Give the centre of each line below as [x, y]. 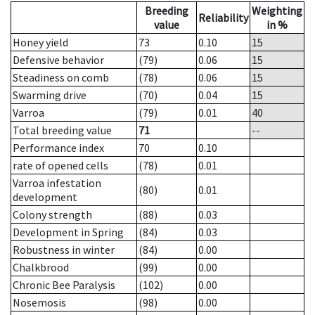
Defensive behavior [58, 60]
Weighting [277, 11]
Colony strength [52, 215]
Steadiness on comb [61, 78]
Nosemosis [39, 303]
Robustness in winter [64, 250]
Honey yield [40, 43]
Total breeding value [62, 130]
